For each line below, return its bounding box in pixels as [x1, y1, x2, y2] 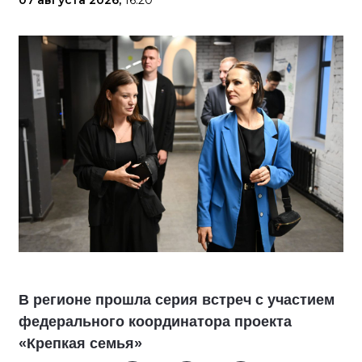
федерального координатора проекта [19, 314, 292, 330]
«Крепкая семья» [19, 335, 142, 351]
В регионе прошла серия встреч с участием [19, 292, 335, 308]
